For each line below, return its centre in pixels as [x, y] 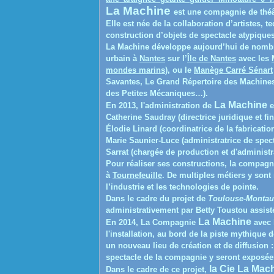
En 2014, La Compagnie [152, 222]
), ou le [180, 70]
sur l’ [176, 58]
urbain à [123, 58]
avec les [254, 58]
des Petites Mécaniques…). [157, 93]
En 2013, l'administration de [159, 106]
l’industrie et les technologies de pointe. [182, 187]
